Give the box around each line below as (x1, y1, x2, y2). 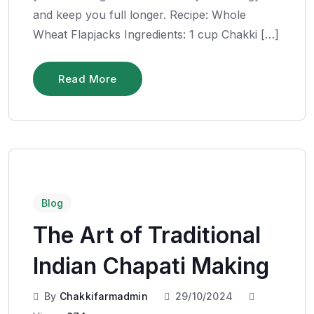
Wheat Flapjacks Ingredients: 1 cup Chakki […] (33, 27, 279, 41)
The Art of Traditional (33, 221, 261, 249)
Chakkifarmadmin (59, 289, 148, 302)
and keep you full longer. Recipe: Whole (33, 7, 246, 22)
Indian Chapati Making (33, 252, 269, 280)
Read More (58, 71, 117, 86)
